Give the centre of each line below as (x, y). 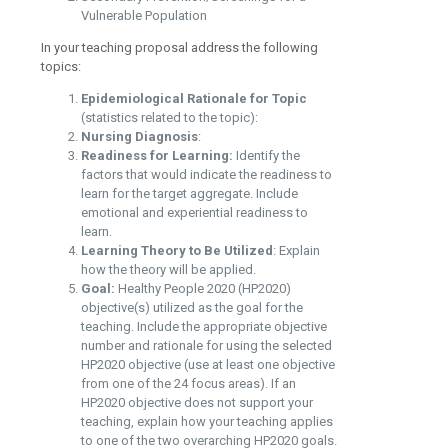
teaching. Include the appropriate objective (204, 326)
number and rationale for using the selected (206, 345)
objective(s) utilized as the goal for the (192, 307)
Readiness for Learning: (157, 155)
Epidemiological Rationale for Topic (194, 98)
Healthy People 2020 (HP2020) (203, 288)
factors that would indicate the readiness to (206, 174)
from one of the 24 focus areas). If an (188, 383)
